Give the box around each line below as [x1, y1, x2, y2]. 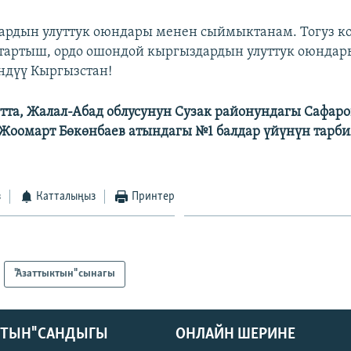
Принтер [131, 190, 175, 203]
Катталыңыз [36, 190, 96, 203]
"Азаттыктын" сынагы [14, 268, 116, 280]
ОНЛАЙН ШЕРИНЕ [175, 327, 295, 343]
